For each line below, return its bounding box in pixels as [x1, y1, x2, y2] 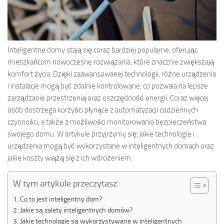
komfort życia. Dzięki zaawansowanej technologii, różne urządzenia [7, 69, 216, 79]
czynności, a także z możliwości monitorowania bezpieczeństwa [7, 117, 206, 127]
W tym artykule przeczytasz [13, 178, 117, 189]
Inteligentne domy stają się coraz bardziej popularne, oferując [7, 45, 197, 55]
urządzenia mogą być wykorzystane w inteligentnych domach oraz [7, 141, 214, 151]
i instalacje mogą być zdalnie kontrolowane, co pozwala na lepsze [7, 81, 208, 91]
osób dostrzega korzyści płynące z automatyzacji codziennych [7, 105, 198, 115]
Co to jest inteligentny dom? [19, 195, 102, 203]
